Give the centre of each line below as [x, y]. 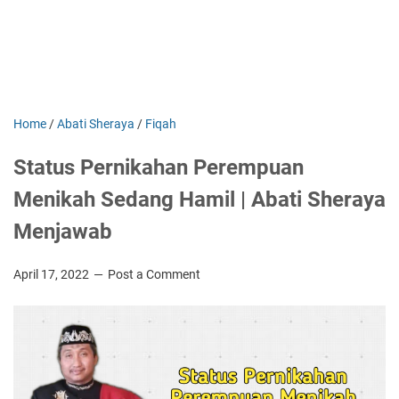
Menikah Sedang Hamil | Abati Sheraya [199, 199]
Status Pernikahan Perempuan [159, 167]
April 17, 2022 [53, 274]
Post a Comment [154, 274]
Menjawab [63, 232]
